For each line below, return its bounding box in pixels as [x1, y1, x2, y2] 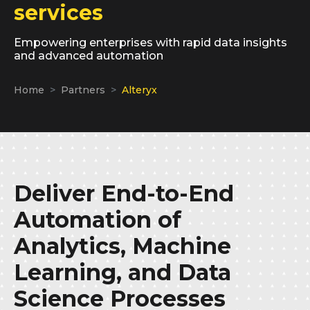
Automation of [14, 206, 181, 233]
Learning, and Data [14, 258, 231, 286]
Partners [61, 83, 105, 96]
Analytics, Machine [14, 232, 231, 259]
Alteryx [122, 83, 157, 96]
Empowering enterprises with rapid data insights [14, 35, 287, 49]
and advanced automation [14, 48, 163, 62]
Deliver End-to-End [14, 179, 234, 207]
